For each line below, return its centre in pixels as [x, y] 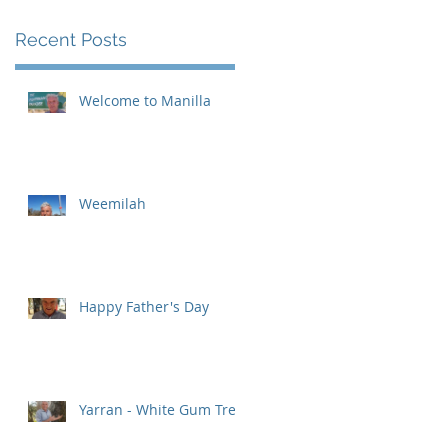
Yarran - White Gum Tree [161, 409]
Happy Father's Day [144, 306]
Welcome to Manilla [145, 100]
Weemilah [112, 203]
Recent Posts [71, 39]
